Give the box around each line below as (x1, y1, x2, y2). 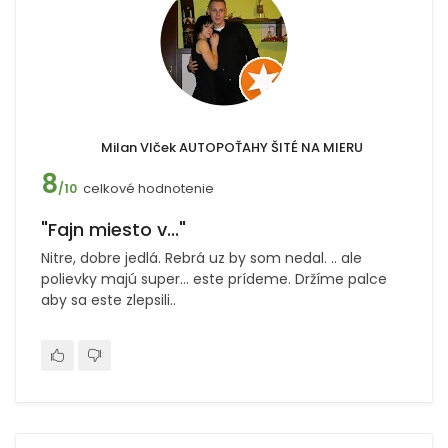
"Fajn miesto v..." (41, 217, 186, 242)
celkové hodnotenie (83, 179, 214, 198)
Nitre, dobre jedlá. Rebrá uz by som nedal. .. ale (41, 248, 362, 268)
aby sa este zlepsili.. (41, 290, 176, 310)
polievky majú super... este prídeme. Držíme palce (41, 269, 387, 289)
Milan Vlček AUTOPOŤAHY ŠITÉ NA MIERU (100, 138, 363, 157)
